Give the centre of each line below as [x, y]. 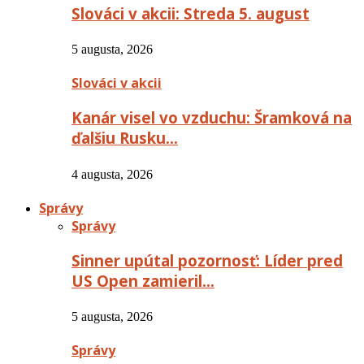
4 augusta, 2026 [112, 174]
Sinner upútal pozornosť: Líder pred [207, 260]
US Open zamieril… [143, 280]
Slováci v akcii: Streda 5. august [191, 13]
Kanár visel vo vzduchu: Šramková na [212, 118]
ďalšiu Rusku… [125, 138]
